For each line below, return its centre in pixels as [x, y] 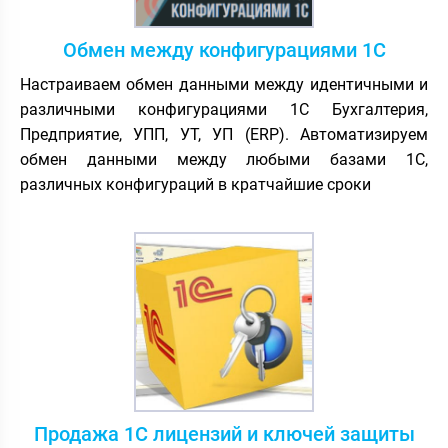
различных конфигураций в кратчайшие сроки [195, 184]
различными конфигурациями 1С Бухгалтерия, [224, 109]
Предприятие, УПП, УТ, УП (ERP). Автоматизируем [224, 134]
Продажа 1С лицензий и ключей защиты [224, 433]
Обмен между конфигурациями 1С [224, 49]
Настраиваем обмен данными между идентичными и [224, 84]
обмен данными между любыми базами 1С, [224, 159]
